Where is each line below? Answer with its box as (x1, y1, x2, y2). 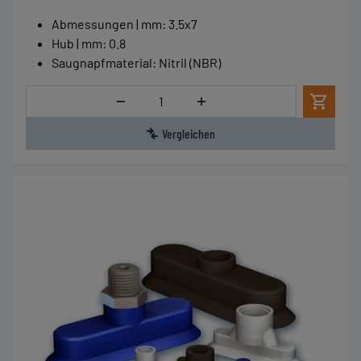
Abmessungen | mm (52, 16, 162, 31)
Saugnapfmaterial (52, 55, 152, 70)
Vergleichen (162, 126, 215, 141)
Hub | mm (52, 35, 102, 51)
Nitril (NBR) (159, 55, 221, 70)
